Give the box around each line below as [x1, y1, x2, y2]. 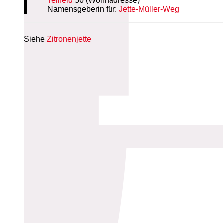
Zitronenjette [47, 34, 91, 43]
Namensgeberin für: [47, 4, 119, 13]
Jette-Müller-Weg [119, 4, 180, 13]
